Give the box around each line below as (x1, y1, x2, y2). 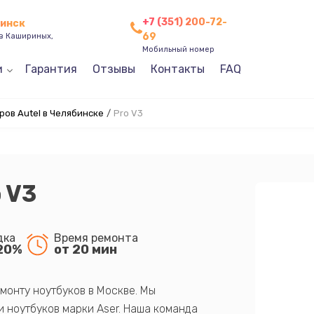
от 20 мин (53, 241, 117, 257)
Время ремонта (53, 231, 138, 245)
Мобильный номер (142, 44, 214, 54)
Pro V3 (113, 108, 143, 118)
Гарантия (25, 62, 77, 76)
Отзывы (92, 62, 135, 76)
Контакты (150, 62, 205, 76)
